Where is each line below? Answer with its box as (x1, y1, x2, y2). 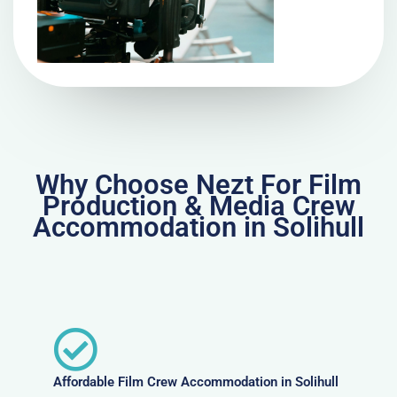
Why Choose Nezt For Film (35, 168, 362, 202)
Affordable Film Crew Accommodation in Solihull (53, 374, 339, 391)
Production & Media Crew (42, 190, 355, 223)
